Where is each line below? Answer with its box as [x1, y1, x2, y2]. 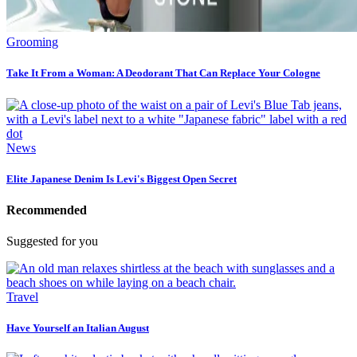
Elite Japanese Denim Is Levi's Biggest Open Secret [6, 172, 237, 185]
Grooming [6, 35, 58, 49]
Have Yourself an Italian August [6, 322, 149, 335]
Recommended [6, 202, 87, 217]
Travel [6, 290, 38, 304]
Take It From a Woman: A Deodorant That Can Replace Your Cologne [6, 67, 320, 80]
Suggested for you [6, 234, 98, 249]
